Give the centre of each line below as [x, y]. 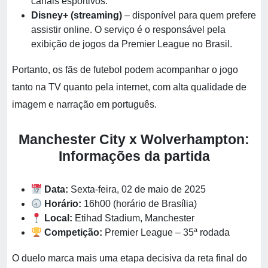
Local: [59, 218]
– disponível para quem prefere [189, 15]
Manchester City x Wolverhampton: [134, 139]
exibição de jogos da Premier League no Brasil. [132, 44]
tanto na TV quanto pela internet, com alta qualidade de [129, 87]
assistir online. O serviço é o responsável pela [128, 30]
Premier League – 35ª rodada [166, 232]
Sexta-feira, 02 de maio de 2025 [137, 189]
